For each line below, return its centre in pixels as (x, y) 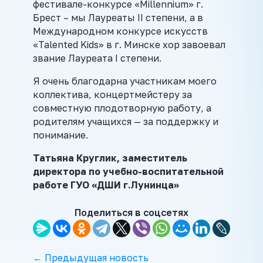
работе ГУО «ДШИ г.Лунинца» (106, 185)
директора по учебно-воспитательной (128, 172)
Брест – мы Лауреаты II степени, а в (118, 18)
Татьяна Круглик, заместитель (110, 158)
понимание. (60, 135)
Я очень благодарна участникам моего (125, 81)
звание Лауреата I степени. (97, 58)
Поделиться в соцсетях (131, 213)
